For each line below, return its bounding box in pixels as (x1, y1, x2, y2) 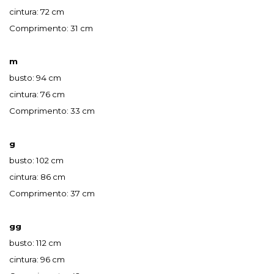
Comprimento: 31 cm (9, 23, 93, 34)
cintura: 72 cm (9, 7, 64, 17)
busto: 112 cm (9, 238, 61, 248)
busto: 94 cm (9, 73, 61, 83)
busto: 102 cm (9, 155, 64, 166)
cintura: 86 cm (9, 172, 65, 182)
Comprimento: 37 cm (9, 188, 95, 199)
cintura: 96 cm (9, 254, 65, 265)
